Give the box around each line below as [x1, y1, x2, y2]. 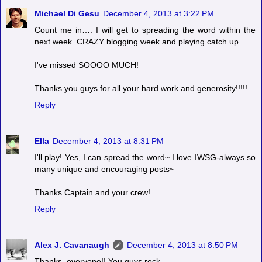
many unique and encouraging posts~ [35, 164, 174, 174]
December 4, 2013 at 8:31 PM [53, 136, 164, 146]
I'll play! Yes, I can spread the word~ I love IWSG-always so [35, 153, 256, 163]
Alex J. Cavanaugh [35, 240, 109, 250]
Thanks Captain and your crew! [35, 188, 150, 198]
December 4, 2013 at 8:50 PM [127, 240, 238, 250]
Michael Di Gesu [35, 9, 99, 19]
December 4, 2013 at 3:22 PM [103, 9, 214, 19]
